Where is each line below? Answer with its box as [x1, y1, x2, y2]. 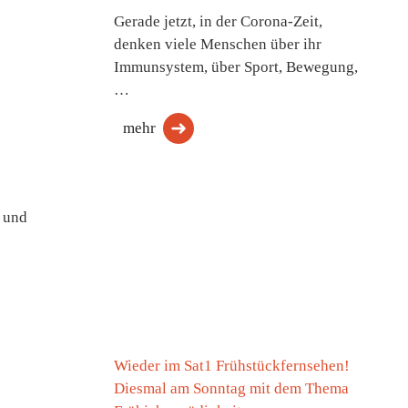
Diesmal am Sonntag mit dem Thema [113, 380, 349, 397]
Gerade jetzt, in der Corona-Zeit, [113, 13, 322, 30]
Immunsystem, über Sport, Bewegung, [113, 58, 358, 76]
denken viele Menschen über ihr [113, 36, 321, 53]
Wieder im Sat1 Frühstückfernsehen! [113, 357, 350, 374]
